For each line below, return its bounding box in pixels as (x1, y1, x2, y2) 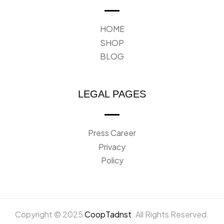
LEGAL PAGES (78, 88, 146, 100)
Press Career (88, 127, 136, 138)
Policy (100, 155, 123, 166)
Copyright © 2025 (15, 209, 84, 220)
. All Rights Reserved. (131, 209, 209, 220)
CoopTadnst (84, 209, 131, 220)
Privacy (98, 141, 125, 152)
